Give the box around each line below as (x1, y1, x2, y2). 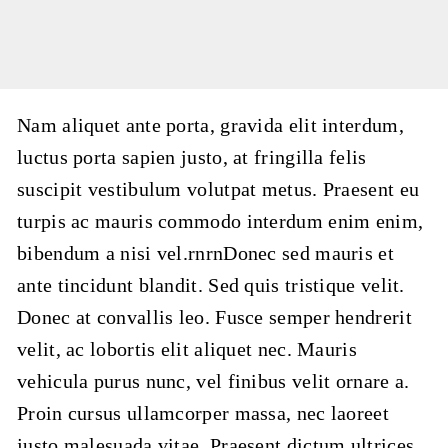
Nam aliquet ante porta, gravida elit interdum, (17, 114, 404, 136)
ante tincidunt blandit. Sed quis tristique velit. (17, 274, 405, 296)
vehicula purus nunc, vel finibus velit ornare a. (17, 370, 410, 392)
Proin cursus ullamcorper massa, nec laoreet (17, 402, 389, 424)
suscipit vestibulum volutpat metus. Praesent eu (17, 178, 420, 200)
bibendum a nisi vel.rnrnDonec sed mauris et (17, 242, 394, 264)
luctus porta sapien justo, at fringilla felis (17, 146, 367, 168)
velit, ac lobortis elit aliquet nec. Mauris (17, 338, 357, 360)
